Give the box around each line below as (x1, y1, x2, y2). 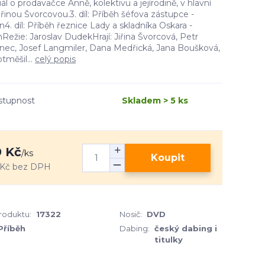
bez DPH (12, 161, 51, 172)
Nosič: (119, 209, 142, 219)
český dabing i (154, 224, 217, 233)
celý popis (35, 54, 76, 64)
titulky (154, 235, 183, 244)
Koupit (151, 151, 185, 163)
